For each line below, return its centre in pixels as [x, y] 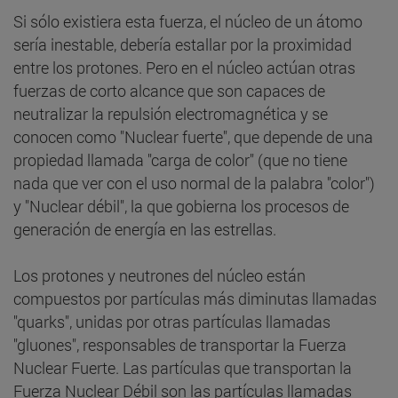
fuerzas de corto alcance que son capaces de [169, 90]
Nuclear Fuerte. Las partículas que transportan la [183, 367]
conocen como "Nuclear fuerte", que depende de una [193, 136]
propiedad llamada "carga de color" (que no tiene [180, 159]
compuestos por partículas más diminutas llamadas [195, 298]
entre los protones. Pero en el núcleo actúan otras [184, 67]
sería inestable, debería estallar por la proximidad [183, 44]
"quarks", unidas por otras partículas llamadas [172, 321]
